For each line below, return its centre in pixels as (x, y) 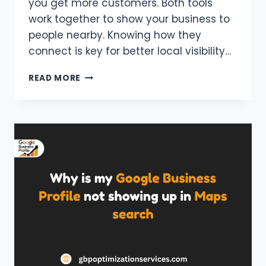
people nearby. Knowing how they (115, 35)
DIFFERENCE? (110, 199)
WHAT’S (98, 175)
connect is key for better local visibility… (130, 51)
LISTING (98, 150)
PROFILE (99, 100)
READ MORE (55, 78)
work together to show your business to (129, 19)
